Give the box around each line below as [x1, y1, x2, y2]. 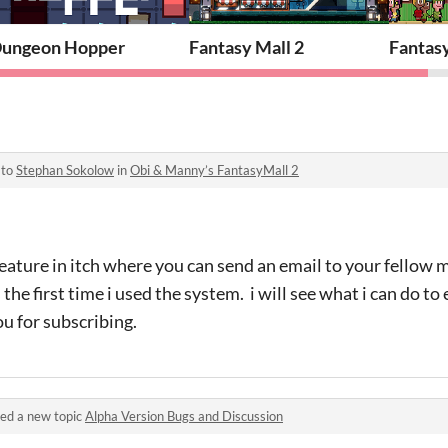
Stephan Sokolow [16, 161, 114, 178]
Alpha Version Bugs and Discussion [85, 407, 283, 424]
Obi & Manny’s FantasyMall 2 [130, 161, 299, 178]
